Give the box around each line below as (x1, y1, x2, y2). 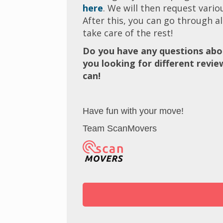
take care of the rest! (83, 27, 173, 39)
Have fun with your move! (83, 106, 184, 116)
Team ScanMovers (83, 123, 157, 134)
